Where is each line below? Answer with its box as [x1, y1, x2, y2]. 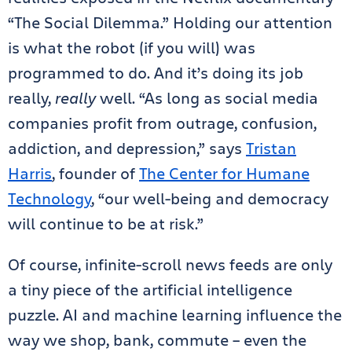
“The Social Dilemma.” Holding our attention [8, 12, 332, 33]
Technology [8, 188, 91, 209]
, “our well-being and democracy [91, 188, 328, 209]
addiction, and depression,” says [8, 137, 246, 159]
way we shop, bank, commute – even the [8, 329, 306, 350]
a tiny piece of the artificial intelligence [8, 279, 292, 300]
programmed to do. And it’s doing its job [8, 62, 303, 83]
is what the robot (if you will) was [8, 37, 255, 58]
